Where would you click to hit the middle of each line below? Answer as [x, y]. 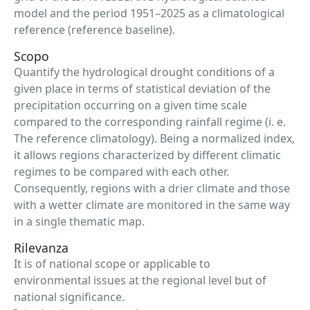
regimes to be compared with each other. [121, 172]
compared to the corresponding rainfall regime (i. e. [150, 122]
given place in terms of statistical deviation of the [142, 89]
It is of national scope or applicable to [112, 264]
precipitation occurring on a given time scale [130, 105]
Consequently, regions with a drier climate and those [152, 188]
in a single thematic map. [79, 221]
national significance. [69, 297]
